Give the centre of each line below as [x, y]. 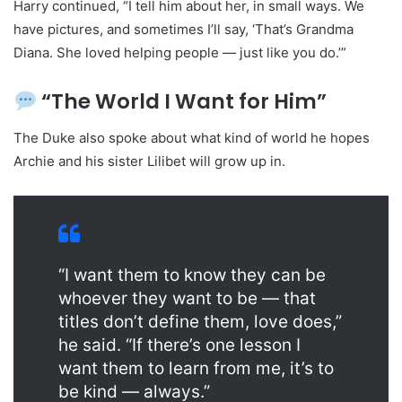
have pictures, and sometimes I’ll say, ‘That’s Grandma [184, 30]
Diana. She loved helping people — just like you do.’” [180, 53]
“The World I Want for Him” [182, 102]
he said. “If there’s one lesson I [179, 345]
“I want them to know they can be [192, 275]
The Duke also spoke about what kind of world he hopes [192, 137]
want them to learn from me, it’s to [196, 368]
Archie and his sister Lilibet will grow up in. [149, 161]
